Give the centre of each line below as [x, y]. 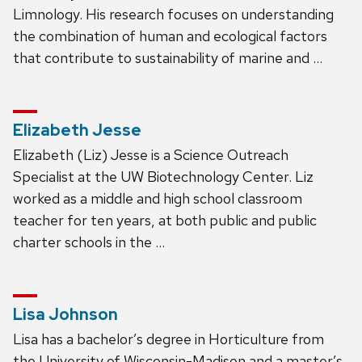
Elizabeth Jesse [77, 130]
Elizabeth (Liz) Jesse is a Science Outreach [151, 154]
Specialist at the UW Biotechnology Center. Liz [163, 176]
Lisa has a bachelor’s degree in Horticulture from [168, 339]
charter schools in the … [89, 242]
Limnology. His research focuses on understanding [173, 14]
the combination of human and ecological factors [170, 36]
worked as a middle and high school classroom [158, 198]
